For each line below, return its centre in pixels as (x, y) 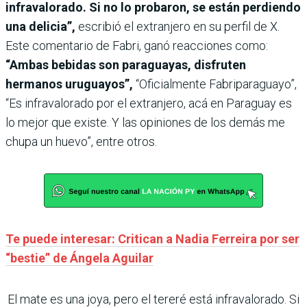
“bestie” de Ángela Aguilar (79, 258)
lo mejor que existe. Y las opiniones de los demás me (145, 122)
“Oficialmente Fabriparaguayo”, (216, 84)
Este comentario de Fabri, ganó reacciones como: (137, 46)
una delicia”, (42, 26)
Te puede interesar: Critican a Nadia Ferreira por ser (152, 239)
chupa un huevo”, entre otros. (81, 142)
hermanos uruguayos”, (71, 84)
